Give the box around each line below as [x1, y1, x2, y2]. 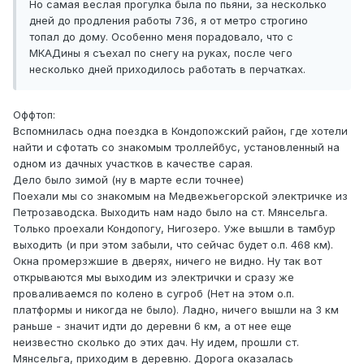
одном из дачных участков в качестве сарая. [13, 157, 253, 171]
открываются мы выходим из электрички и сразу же [13, 271, 294, 284]
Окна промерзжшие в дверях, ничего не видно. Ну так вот [13, 254, 322, 268]
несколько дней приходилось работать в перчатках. [29, 63, 305, 76]
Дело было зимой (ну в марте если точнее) [13, 173, 244, 187]
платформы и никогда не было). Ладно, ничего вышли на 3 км [13, 303, 339, 317]
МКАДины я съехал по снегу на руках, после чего [29, 46, 292, 60]
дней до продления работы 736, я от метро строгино [29, 14, 308, 28]
